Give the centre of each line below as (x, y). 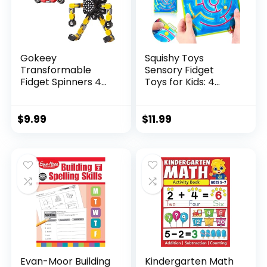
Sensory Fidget (180, 70)
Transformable (56, 70)
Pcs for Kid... (48, 94)
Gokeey (39, 58)
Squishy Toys (175, 58)
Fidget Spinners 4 (61, 82)
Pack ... (161, 94)
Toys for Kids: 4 (180, 82)
